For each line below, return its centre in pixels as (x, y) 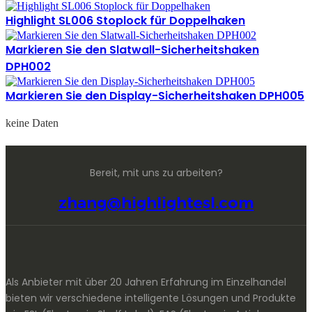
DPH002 (28, 66)
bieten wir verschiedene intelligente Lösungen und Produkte (151, 298)
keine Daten (32, 123)
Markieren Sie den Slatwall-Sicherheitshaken (132, 49)
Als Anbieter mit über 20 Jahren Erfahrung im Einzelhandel (146, 282)
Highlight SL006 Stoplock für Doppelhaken (125, 20)
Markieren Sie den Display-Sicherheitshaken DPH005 (155, 95)
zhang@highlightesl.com (156, 203)
